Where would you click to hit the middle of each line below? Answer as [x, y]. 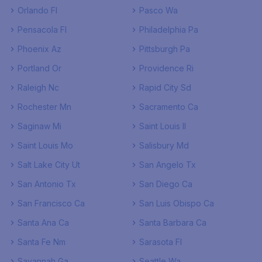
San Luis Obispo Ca [177, 203]
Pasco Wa [158, 10]
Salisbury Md [164, 145]
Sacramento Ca [169, 107]
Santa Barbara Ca [173, 223]
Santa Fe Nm [42, 242]
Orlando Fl [37, 10]
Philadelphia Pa [169, 30]
